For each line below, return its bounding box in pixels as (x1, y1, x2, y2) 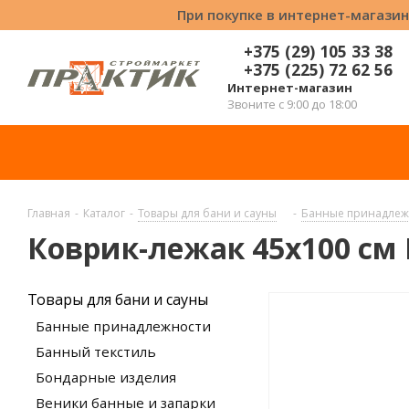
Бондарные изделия (36, 368, 176, 386)
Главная (27, 205, 70, 221)
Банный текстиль (36, 342, 156, 361)
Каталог (83, 205, 125, 221)
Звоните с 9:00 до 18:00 (227, 96, 357, 112)
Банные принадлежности (36, 317, 211, 335)
